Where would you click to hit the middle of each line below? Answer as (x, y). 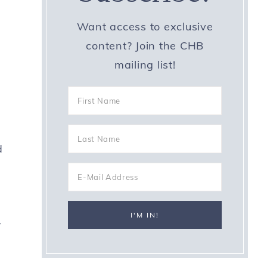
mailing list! (145, 65)
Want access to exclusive (145, 27)
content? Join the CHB (145, 46)
